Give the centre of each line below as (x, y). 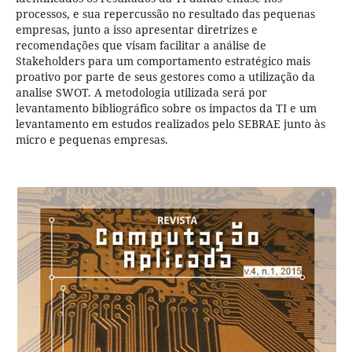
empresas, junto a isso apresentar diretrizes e (136, 30)
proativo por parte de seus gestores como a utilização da (165, 77)
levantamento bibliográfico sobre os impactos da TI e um (166, 108)
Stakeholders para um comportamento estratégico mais (163, 61)
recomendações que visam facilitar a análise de (141, 46)
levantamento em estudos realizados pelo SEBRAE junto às (170, 124)
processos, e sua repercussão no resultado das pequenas (165, 14)
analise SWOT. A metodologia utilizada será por (141, 93)
